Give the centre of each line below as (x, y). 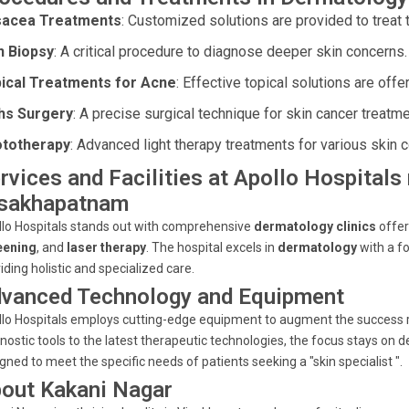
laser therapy (106, 247)
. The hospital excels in (212, 247)
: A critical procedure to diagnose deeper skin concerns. (231, 52)
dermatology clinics (315, 226)
